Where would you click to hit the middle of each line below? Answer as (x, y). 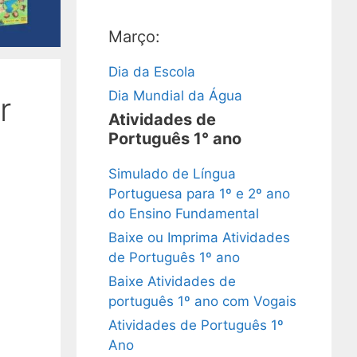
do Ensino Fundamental (184, 214)
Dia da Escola (152, 72)
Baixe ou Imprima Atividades (199, 237)
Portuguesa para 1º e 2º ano (199, 194)
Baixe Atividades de (172, 281)
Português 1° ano (175, 139)
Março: (134, 37)
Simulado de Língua (172, 174)
